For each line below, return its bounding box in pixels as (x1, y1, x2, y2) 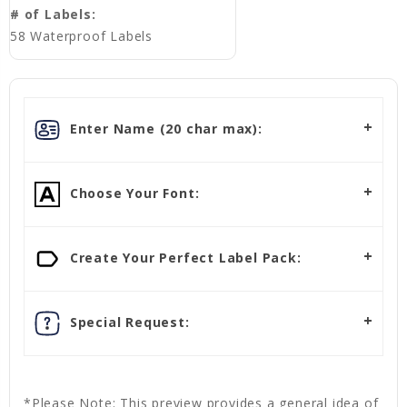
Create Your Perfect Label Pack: (65, 248, 302, 266)
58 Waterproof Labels (10, 27, 153, 45)
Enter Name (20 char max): (65, 119, 263, 137)
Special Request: (65, 313, 190, 331)
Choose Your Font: (65, 184, 200, 202)
